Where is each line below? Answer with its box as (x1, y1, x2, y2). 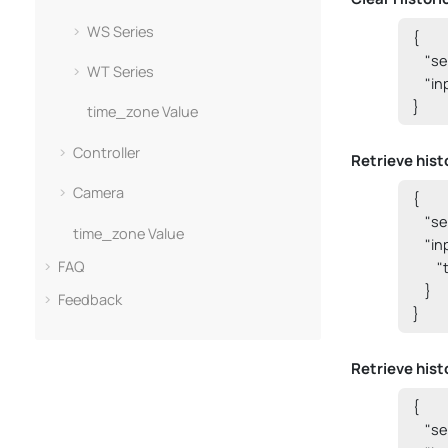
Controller (72, 142, 140, 162)
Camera (72, 183, 124, 203)
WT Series (87, 61, 155, 81)
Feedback (58, 289, 123, 309)
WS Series (87, 21, 155, 41)
